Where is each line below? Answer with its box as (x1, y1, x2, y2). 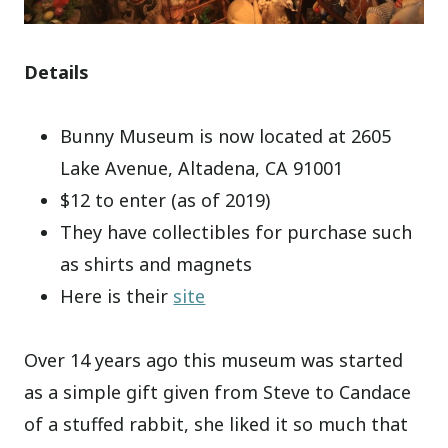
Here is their (60, 283, 174, 308)
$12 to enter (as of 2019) (60, 187, 271, 212)
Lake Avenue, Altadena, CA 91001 (60, 155, 344, 180)
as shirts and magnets (60, 251, 253, 276)
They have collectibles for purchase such (60, 219, 413, 244)
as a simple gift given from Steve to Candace (24, 379, 412, 404)
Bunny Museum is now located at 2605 (60, 123, 392, 148)
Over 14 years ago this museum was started (24, 347, 404, 372)
